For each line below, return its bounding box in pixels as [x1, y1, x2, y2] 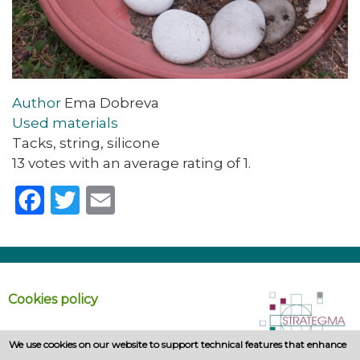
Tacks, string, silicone [12, 134, 160, 152]
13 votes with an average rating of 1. [12, 154, 251, 172]
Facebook [44, 190, 108, 207]
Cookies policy [8, 292, 98, 308]
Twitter [80, 190, 126, 207]
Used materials [12, 114, 118, 132]
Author [12, 94, 61, 112]
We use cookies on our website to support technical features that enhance [9, 338, 347, 350]
